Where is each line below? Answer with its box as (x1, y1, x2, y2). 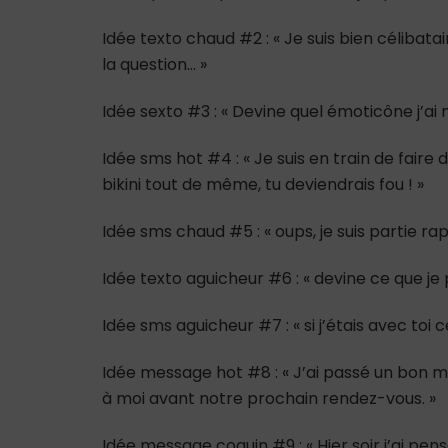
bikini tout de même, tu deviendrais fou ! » (102, 172, 424, 196)
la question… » (102, 52, 207, 76)
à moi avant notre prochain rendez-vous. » (102, 386, 436, 410)
